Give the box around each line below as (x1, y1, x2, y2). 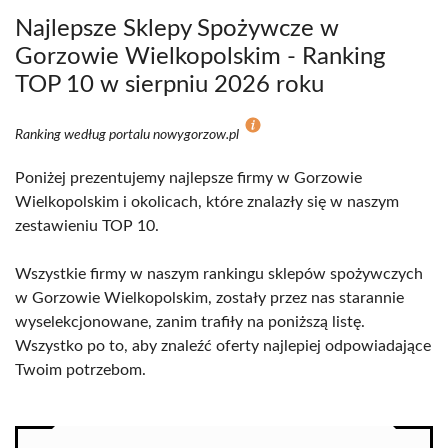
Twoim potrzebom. (15, 362, 146, 378)
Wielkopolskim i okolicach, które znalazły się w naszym (15, 194, 399, 210)
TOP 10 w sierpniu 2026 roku (15, 73, 324, 97)
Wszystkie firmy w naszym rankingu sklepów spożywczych (15, 266, 423, 282)
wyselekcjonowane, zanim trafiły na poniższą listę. (15, 314, 365, 330)
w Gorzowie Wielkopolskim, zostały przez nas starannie (15, 290, 404, 306)
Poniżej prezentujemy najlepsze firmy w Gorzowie (15, 170, 362, 186)
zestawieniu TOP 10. (15, 218, 159, 234)
